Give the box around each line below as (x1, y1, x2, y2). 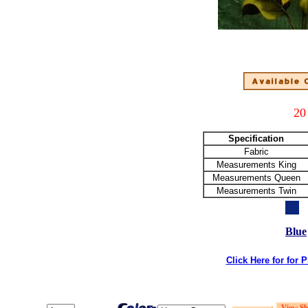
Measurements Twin (216, 186, 296, 196)
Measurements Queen (212, 173, 300, 183)
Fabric (243, 146, 269, 157)
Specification (228, 133, 284, 144)
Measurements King (216, 159, 296, 170)
